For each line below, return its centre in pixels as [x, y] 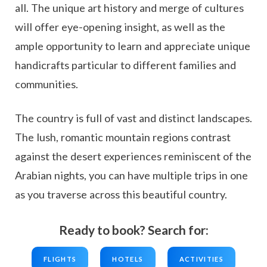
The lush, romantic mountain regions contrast [123, 137]
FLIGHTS [60, 259]
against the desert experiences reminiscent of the [133, 156]
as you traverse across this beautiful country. [121, 195]
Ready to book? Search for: [133, 230]
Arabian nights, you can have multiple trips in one [131, 176]
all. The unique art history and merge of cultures [129, 8]
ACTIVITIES [201, 259]
